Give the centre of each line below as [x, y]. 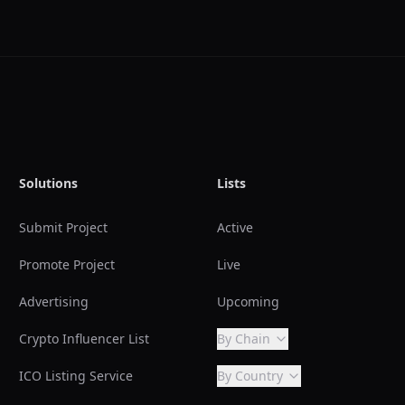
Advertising [54, 301]
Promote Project [67, 264]
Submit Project [64, 227]
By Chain [243, 339]
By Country [250, 376]
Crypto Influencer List [85, 339]
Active [235, 227]
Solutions [49, 183]
